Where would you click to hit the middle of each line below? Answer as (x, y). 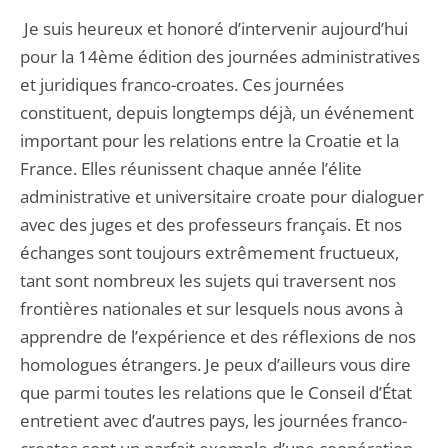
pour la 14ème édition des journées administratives (220, 56)
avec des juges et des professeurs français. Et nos (211, 224)
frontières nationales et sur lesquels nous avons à (211, 308)
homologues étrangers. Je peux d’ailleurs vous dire (215, 364)
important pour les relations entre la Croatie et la (209, 140)
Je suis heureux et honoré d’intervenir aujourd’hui (214, 28)
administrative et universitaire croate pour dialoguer (222, 196)
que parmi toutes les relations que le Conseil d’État (216, 392)
